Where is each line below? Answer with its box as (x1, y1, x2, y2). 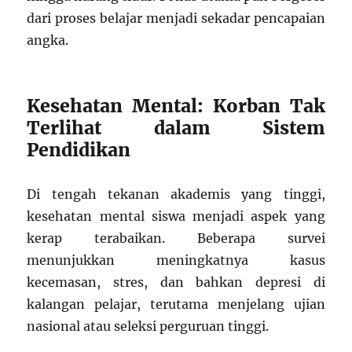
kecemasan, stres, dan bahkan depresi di (27, 273, 325, 290)
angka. (27, 31, 69, 48)
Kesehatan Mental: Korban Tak (27, 93, 325, 117)
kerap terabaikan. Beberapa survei (27, 229, 325, 246)
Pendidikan (27, 137, 131, 161)
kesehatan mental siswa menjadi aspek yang (27, 207, 325, 224)
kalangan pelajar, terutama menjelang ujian (27, 295, 325, 312)
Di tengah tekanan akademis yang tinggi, (27, 185, 325, 202)
